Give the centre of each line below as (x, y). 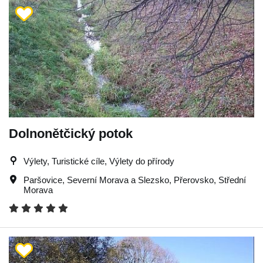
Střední (232, 180)
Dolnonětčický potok (71, 133)
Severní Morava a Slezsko (118, 180)
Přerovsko (194, 180)
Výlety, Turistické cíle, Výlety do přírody (99, 161)
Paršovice (43, 180)
